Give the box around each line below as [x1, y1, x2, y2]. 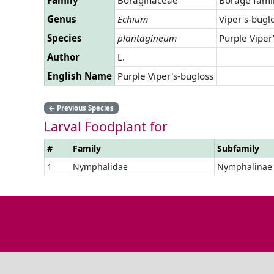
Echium [117, 12, 148, 25]
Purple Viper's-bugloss [117, 69, 213, 82]
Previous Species [55, 103, 114, 113]
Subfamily [217, 142, 259, 154]
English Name [47, 69, 112, 82]
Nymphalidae [73, 160, 128, 172]
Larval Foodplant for [44, 117, 168, 135]
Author [47, 50, 80, 63]
